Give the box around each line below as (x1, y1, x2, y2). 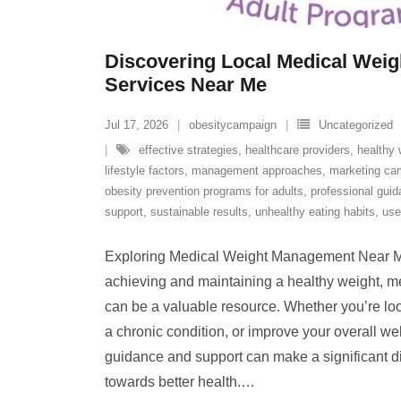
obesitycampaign (189, 117, 277, 132)
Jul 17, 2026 (105, 117, 168, 132)
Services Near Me (105, 73, 267, 96)
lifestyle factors (105, 163, 184, 177)
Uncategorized (319, 117, 393, 132)
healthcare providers (245, 142, 350, 157)
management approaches (192, 163, 322, 177)
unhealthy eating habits (255, 204, 375, 218)
